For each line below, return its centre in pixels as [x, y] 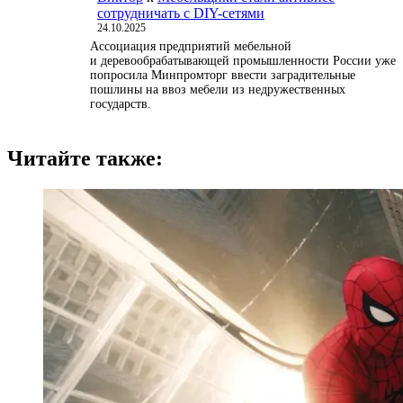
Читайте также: [85, 159]
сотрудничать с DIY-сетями [181, 13]
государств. [121, 103]
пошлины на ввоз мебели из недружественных [218, 89]
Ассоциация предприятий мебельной [191, 46]
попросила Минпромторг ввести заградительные [223, 75]
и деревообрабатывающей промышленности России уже [243, 60]
